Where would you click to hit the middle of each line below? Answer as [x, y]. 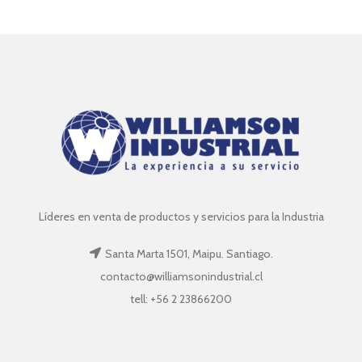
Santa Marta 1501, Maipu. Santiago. [189, 253]
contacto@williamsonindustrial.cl [181, 276]
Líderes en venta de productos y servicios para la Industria [181, 216]
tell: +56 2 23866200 [181, 299]
